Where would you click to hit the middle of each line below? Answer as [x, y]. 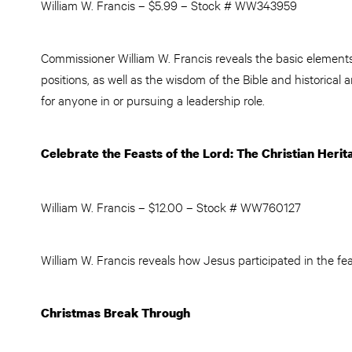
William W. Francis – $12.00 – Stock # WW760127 [172, 206]
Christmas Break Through [115, 313]
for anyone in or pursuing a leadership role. [153, 99]
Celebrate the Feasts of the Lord [136, 153]
